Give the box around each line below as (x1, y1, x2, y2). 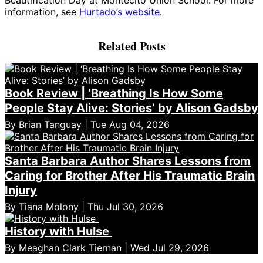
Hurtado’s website (79, 5, 160, 18)
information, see (5, 5, 79, 18)
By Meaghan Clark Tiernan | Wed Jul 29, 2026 (5, 241, 209, 254)
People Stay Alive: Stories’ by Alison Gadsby (5, 100, 258, 115)
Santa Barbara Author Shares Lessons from (5, 153, 251, 168)
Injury (5, 183, 37, 197)
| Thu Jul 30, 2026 (79, 200, 163, 213)
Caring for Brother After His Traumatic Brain (5, 168, 255, 183)
